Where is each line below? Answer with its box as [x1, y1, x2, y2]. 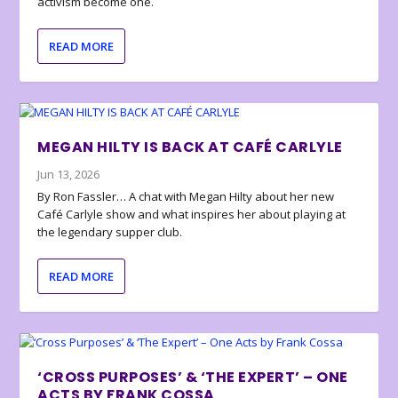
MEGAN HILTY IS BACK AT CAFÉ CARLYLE [37, 137, 343, 158]
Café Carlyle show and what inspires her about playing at [37, 206, 346, 223]
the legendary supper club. [37, 224, 183, 241]
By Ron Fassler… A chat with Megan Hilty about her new [37, 188, 335, 205]
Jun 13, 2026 [37, 166, 100, 183]
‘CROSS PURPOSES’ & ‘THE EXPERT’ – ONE [37, 367, 348, 388]
